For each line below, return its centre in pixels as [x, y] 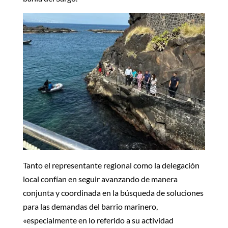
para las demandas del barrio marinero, [90, 206]
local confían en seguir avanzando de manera [100, 179]
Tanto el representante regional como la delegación [111, 165]
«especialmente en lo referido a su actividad [98, 220]
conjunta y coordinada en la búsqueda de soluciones [113, 192]
